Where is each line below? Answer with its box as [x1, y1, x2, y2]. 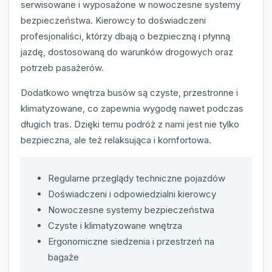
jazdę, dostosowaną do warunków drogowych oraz [21, 46, 233, 58]
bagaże [48, 251, 79, 263]
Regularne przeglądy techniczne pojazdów [48, 172, 225, 185]
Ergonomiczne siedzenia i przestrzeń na [48, 236, 214, 248]
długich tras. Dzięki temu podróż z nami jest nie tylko [21, 118, 239, 131]
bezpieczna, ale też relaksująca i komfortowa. [21, 134, 211, 146]
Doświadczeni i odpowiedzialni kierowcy [48, 188, 216, 200]
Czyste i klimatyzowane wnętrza [48, 220, 182, 232]
